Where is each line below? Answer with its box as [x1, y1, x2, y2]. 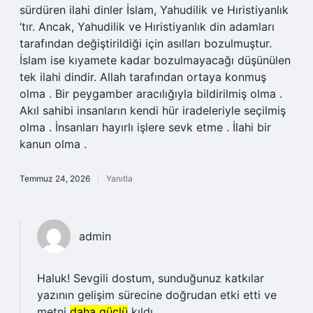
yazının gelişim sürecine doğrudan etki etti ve [37, 288, 277, 302]
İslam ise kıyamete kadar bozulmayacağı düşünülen [20, 53, 291, 67]
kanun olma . [20, 137, 87, 151]
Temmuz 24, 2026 [20, 173, 90, 184]
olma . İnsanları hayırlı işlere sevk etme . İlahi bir [20, 120, 271, 134]
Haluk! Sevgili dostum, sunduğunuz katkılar [37, 271, 264, 285]
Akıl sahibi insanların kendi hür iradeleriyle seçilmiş [20, 103, 286, 117]
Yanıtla [106, 173, 133, 184]
